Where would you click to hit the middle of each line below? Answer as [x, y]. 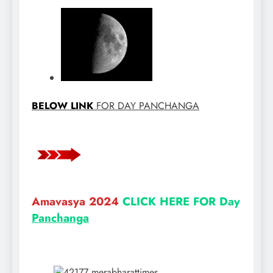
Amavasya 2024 [77, 202]
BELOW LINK [62, 105]
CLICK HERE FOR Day [181, 202]
